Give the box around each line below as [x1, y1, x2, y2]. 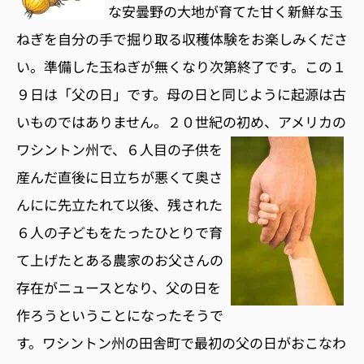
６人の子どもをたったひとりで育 [16, 221, 223, 242]
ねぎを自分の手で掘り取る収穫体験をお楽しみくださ [16, 28, 348, 49]
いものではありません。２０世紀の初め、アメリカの [16, 110, 346, 132]
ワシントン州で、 [16, 138, 126, 159]
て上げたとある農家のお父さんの [16, 249, 223, 270]
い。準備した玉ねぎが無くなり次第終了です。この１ [16, 55, 346, 76]
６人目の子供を [126, 138, 223, 159]
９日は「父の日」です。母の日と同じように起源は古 [16, 83, 346, 104]
